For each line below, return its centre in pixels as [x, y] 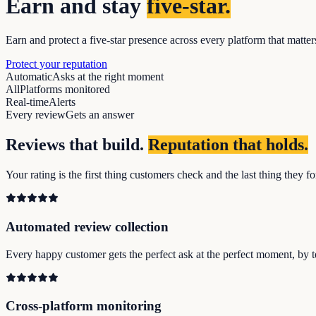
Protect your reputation [56, 64]
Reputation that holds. [228, 145]
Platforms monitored [65, 90]
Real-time [27, 102]
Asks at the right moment [108, 77]
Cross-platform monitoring [84, 306]
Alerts [62, 102]
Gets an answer [100, 115]
